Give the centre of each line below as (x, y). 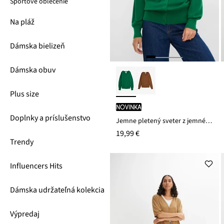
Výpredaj (25, 214)
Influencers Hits (36, 166)
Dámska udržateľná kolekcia (57, 190)
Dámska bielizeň (37, 46)
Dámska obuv (33, 70)
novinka (129, 107)
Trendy (22, 142)
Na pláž (22, 22)
